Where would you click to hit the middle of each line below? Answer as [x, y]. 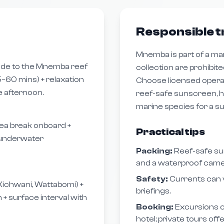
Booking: [155, 207]
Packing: [154, 151]
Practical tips [170, 132]
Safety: [152, 179]
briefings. [153, 191]
